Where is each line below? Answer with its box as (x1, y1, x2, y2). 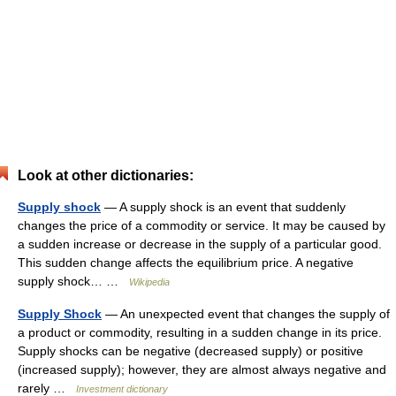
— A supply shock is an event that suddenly (101, 200, 346, 214)
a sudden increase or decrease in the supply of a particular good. (18, 237, 382, 251)
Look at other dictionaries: (18, 168, 194, 183)
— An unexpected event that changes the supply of (102, 307, 390, 321)
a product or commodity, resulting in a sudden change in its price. (18, 325, 382, 339)
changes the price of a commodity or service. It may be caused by (18, 218, 385, 232)
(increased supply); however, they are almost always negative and (18, 362, 386, 377)
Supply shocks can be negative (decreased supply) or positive (18, 344, 363, 358)
